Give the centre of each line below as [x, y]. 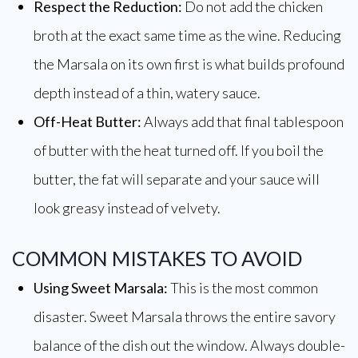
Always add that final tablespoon [243, 121]
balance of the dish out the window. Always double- [189, 345]
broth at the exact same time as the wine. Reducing [187, 35]
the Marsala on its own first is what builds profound [189, 64]
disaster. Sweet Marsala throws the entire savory [185, 316]
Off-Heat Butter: [88, 121]
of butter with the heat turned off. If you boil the [179, 150]
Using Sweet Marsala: [101, 288]
